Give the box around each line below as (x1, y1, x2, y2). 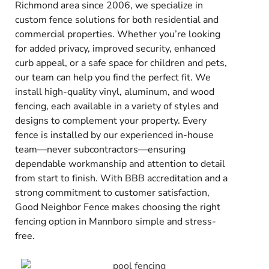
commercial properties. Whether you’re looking (15, 28, 220, 41)
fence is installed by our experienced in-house (15, 128, 214, 142)
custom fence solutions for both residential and (15, 13, 219, 27)
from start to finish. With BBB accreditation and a (15, 172, 228, 186)
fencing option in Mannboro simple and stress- (15, 215, 216, 229)
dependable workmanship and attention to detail (15, 157, 225, 171)
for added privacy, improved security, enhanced (15, 42, 216, 56)
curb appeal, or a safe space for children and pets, (15, 56, 227, 70)
